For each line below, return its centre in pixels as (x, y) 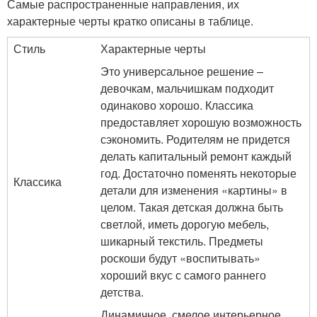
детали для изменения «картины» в (194, 190)
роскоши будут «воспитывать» (180, 258)
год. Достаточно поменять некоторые (198, 173)
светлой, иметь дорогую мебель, (185, 224)
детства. (122, 292)
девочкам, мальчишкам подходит (187, 88)
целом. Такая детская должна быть (192, 207)
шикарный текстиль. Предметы (182, 241)
